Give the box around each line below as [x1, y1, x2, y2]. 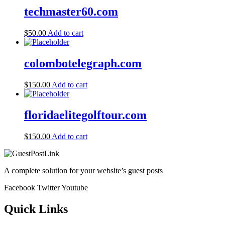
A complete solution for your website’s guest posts [4, 166, 163, 175]
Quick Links [4, 202, 68, 215]
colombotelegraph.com [24, 57, 142, 70]
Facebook [4, 183, 35, 192]
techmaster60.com [24, 5, 118, 19]
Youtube [61, 183, 88, 192]
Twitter [37, 183, 60, 192]
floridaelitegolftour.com [24, 108, 147, 122]
